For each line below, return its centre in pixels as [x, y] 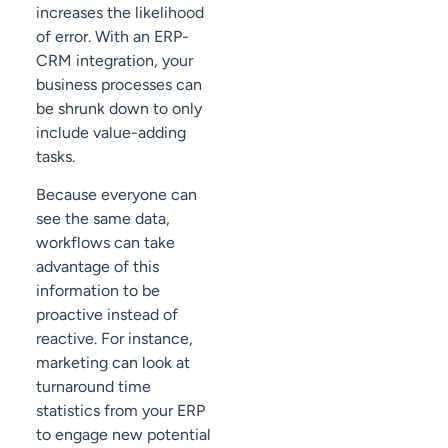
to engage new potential [123, 435]
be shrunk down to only [119, 108]
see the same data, [103, 219]
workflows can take [105, 243]
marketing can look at [113, 363]
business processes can [119, 84]
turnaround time [93, 387]
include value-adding [111, 132]
